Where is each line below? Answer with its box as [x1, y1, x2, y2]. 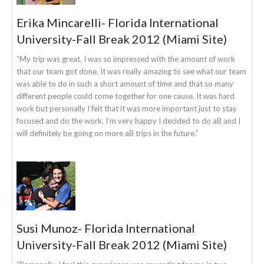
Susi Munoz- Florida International [16, 220, 195, 235]
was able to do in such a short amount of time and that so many [16, 78, 233, 88]
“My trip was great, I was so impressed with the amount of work [16, 54, 235, 64]
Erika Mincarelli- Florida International [16, 15, 219, 29]
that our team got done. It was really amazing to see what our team [16, 66, 246, 76]
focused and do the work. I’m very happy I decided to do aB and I [16, 115, 240, 126]
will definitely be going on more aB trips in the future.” [16, 128, 199, 138]
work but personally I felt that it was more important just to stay [16, 103, 237, 113]
